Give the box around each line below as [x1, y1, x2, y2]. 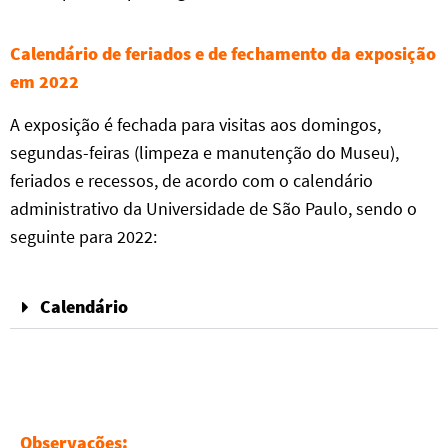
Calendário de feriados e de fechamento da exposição [10, 42, 436, 65]
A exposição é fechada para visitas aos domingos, [10, 113, 381, 136]
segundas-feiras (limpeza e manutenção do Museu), [10, 141, 399, 164]
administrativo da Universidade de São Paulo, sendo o [10, 197, 417, 220]
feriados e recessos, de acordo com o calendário [10, 169, 373, 192]
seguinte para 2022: [10, 225, 157, 248]
